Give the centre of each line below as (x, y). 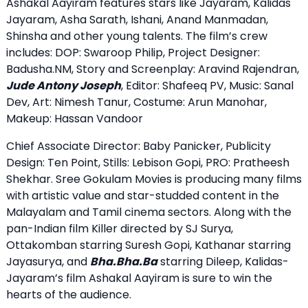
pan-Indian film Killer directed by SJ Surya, (120, 229)
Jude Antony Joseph (64, 86)
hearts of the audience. (69, 295)
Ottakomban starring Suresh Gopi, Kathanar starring (148, 245)
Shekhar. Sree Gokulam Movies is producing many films (154, 179)
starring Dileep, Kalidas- (223, 262)
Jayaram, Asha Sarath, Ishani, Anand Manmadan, (137, 20)
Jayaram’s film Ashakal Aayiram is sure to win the (139, 278)
